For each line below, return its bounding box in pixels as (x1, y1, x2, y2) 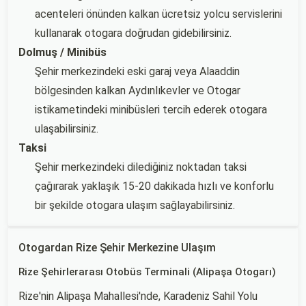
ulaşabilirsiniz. (35, 122, 98, 135)
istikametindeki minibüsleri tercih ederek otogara (35, 103, 267, 116)
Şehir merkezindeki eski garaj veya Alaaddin (35, 65, 240, 78)
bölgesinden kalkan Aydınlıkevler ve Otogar (35, 84, 240, 97)
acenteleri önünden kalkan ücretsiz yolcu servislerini (35, 8, 282, 20)
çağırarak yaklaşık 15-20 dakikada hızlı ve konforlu (35, 180, 274, 193)
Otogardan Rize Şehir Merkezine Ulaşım (18, 241, 216, 254)
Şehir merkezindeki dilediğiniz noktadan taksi (35, 161, 247, 173)
